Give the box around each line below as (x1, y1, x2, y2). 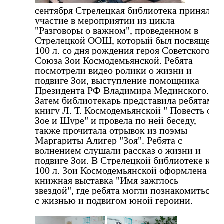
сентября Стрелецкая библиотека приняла (35, 4, 215, 16)
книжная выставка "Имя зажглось (35, 174, 178, 186)
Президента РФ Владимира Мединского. (35, 84, 209, 96)
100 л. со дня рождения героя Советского (35, 44, 210, 56)
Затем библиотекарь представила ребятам (35, 94, 213, 106)
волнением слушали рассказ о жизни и (35, 144, 201, 156)
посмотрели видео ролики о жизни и (35, 64, 192, 76)
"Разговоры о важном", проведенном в (35, 24, 198, 36)
